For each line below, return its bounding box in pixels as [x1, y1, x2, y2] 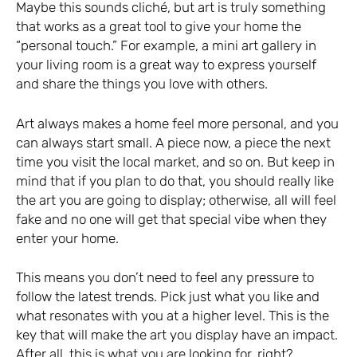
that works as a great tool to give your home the [16, 18, 301, 35]
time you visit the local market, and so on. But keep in [16, 153, 335, 170]
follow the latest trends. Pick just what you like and [16, 288, 320, 305]
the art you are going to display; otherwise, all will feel [16, 191, 336, 208]
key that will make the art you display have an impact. [16, 327, 338, 343]
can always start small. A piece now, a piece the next [16, 134, 331, 151]
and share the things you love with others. [16, 76, 268, 92]
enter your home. [16, 229, 119, 246]
